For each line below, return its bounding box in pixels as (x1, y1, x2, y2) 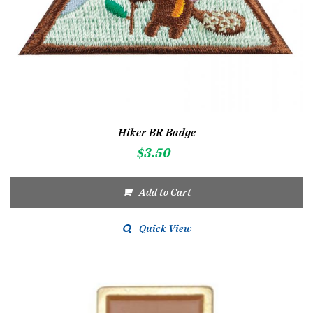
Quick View (138, 223, 191, 235)
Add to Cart (138, 187, 191, 198)
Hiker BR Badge (117, 126, 196, 139)
